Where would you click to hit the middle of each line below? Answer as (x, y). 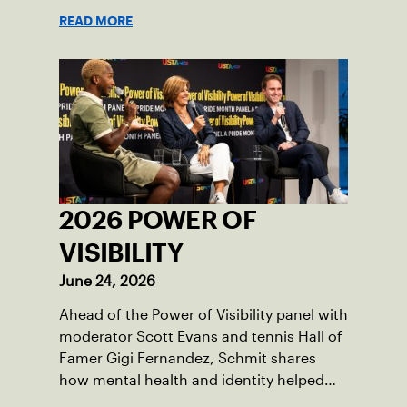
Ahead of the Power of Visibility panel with (203, 314)
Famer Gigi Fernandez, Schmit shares (188, 358)
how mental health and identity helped (192, 380)
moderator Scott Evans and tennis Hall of (201, 336)
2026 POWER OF (158, 219)
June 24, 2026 (107, 281)
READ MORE (96, 20)
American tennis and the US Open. (178, 11)
